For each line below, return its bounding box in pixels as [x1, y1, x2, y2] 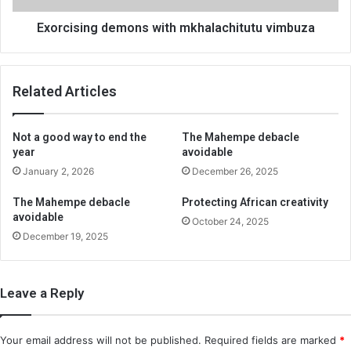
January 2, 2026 [23, 165, 94, 177]
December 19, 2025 [23, 230, 108, 242]
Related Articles [13, 82, 117, 100]
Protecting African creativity [182, 195, 328, 208]
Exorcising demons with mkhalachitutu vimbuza [36, 20, 315, 35]
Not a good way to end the [13, 130, 147, 143]
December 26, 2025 [192, 165, 278, 177]
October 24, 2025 [192, 215, 269, 227]
